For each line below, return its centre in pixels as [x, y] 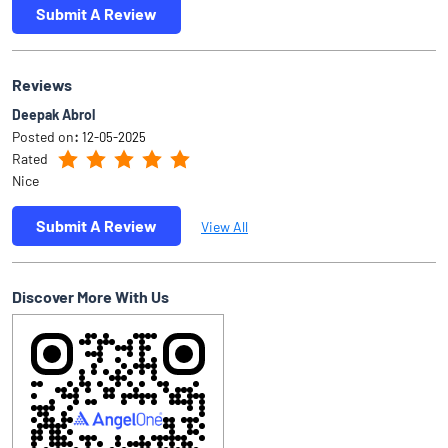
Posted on [43, 137]
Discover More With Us [90, 297]
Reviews [42, 85]
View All [224, 226]
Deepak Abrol [53, 115]
